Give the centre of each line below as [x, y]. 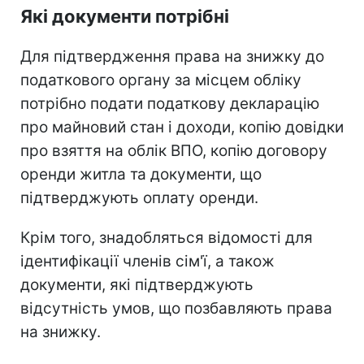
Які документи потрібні [125, 16]
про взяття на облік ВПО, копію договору [174, 150]
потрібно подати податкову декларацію [170, 103]
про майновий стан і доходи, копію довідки [182, 127]
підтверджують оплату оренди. [139, 197]
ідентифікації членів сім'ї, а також [147, 261]
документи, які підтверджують [137, 284]
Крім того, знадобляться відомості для [167, 237]
